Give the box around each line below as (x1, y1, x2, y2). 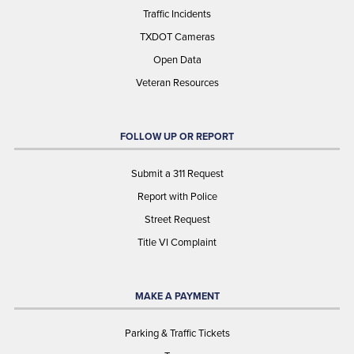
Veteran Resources (135, 75, 219, 91)
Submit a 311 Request (130, 166, 224, 182)
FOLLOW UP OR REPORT (120, 130, 234, 145)
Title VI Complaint (137, 235, 217, 250)
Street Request (144, 212, 210, 228)
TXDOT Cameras (139, 29, 215, 45)
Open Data (153, 52, 201, 68)
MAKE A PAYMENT (134, 289, 220, 304)
